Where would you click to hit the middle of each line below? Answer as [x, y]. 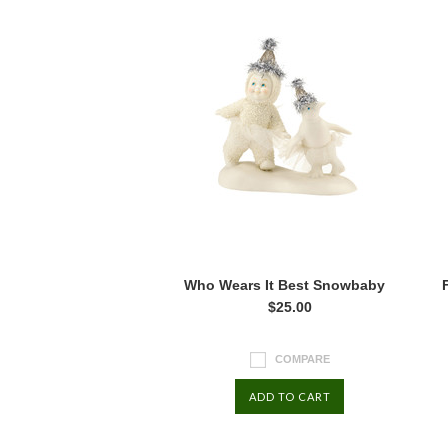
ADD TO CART [289, 396]
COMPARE [302, 358]
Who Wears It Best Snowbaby [284, 285]
